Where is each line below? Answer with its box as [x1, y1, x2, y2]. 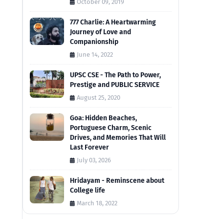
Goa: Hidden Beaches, [70, 114, 137, 123]
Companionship [70, 38, 118, 46]
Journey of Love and [70, 28, 131, 37]
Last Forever [70, 143, 109, 152]
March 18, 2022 [77, 199, 117, 207]
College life [70, 186, 105, 195]
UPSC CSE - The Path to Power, [70, 71, 161, 80]
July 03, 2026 [77, 156, 111, 164]
